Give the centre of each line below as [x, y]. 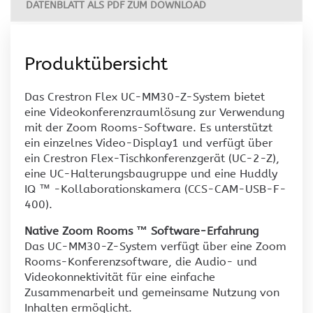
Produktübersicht [96, 64]
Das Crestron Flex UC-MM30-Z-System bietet [145, 97]
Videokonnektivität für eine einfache [120, 277]
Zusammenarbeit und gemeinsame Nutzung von [152, 293]
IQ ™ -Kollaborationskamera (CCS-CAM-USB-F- [155, 189]
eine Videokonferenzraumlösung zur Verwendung [154, 112]
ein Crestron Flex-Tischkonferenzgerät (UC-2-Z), [152, 159]
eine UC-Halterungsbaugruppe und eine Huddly [151, 174]
